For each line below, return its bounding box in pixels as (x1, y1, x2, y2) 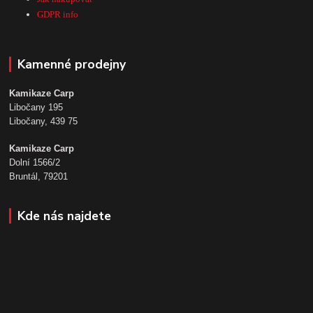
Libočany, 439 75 (9, 116, 78, 127)
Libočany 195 (9, 102, 64, 113)
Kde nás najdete (17, 208, 111, 225)
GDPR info (37, 8, 79, 20)
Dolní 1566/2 (9, 157, 61, 168)
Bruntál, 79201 (9, 171, 68, 182)
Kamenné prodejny (17, 55, 126, 73)
